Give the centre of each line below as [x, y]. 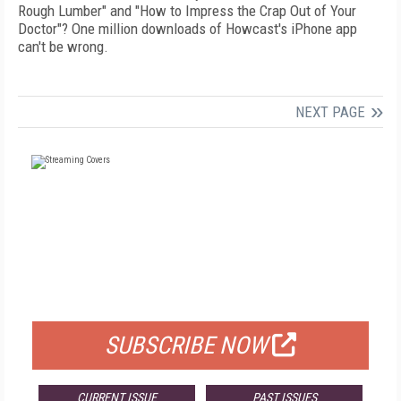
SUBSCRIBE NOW [186, 346]
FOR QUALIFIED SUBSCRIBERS [200, 299]
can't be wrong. [63, 47]
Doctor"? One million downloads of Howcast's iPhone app [188, 29]
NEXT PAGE [330, 112]
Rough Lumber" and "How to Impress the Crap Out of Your [187, 11]
